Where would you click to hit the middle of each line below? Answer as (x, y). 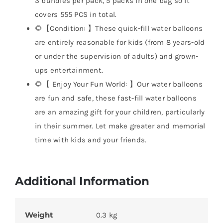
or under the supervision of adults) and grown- (116, 56)
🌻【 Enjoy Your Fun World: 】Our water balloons (118, 84)
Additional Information (82, 181)
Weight (39, 215)
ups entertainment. (69, 70)
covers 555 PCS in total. (76, 15)
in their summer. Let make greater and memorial (120, 126)
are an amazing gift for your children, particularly (120, 112)
